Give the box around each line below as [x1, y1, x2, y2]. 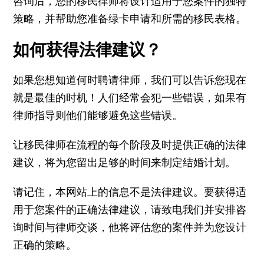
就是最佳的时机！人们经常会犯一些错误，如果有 [13, 91, 247, 105]
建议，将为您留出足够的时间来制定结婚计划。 [13, 156, 236, 170]
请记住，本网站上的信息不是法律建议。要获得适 [13, 185, 247, 199]
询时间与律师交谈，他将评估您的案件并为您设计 [13, 220, 247, 235]
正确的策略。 [13, 238, 77, 252]
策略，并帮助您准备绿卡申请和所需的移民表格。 [13, 12, 247, 26]
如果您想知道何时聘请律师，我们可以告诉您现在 [13, 73, 247, 87]
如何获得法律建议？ [13, 39, 162, 60]
